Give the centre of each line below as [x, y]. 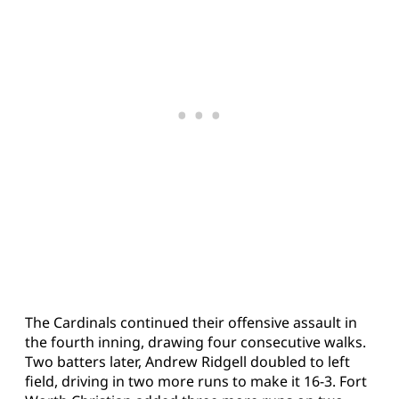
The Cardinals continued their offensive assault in [191, 323]
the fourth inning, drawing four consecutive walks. [195, 342]
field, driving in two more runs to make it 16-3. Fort [196, 382]
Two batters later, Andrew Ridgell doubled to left [187, 362]
